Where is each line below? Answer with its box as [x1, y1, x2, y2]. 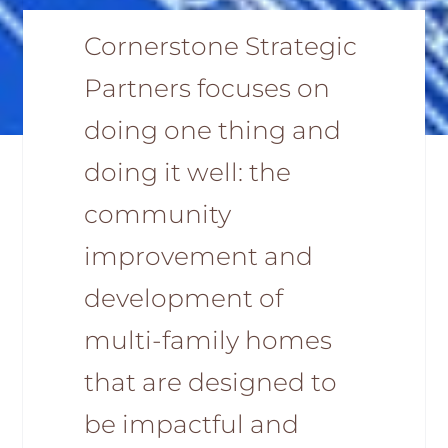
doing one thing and [83, 115, 341, 146]
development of [83, 283, 283, 314]
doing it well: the [83, 157, 291, 188]
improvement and [83, 241, 313, 272]
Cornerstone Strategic [83, 31, 357, 62]
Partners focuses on [83, 73, 330, 104]
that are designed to [83, 367, 337, 398]
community [83, 199, 231, 230]
